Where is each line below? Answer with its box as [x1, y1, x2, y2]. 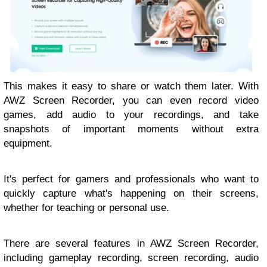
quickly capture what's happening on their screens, [4, 187, 259, 199]
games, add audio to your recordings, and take [4, 108, 259, 120]
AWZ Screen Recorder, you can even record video [4, 94, 259, 106]
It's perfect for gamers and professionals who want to [4, 173, 259, 185]
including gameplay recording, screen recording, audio [4, 252, 259, 263]
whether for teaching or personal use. [4, 201, 169, 213]
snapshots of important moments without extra [4, 123, 259, 135]
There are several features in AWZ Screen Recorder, [4, 237, 259, 249]
